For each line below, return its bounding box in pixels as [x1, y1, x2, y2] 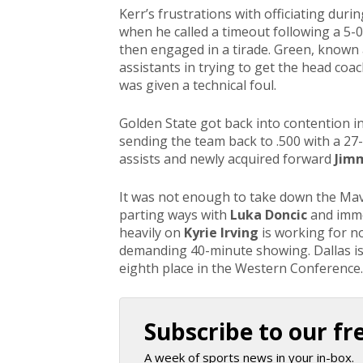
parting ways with [119, 206, 230, 224]
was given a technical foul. [119, 76, 276, 95]
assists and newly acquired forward [119, 150, 335, 169]
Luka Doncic [230, 206, 307, 224]
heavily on [119, 224, 184, 242]
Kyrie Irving [184, 224, 258, 242]
